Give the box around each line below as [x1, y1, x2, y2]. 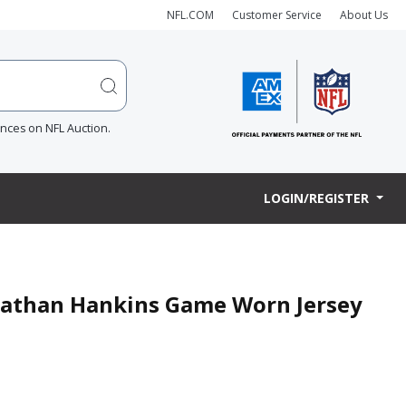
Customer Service [232, 6, 322, 23]
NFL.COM [167, 6, 214, 23]
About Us [340, 6, 388, 23]
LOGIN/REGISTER [264, 189, 373, 208]
